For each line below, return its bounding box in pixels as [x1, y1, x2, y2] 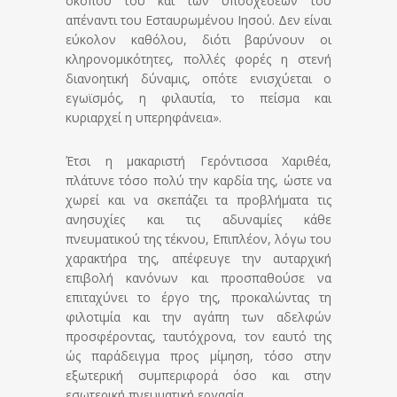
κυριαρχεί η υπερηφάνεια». [66, 109, 222, 127]
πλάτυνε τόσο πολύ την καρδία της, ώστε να [66, 172, 331, 190]
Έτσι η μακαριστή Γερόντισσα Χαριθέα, [66, 152, 331, 170]
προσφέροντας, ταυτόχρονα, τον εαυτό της [66, 328, 331, 346]
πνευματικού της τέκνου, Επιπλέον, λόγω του [66, 230, 331, 248]
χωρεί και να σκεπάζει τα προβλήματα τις [66, 191, 331, 209]
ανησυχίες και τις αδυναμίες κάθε [66, 211, 331, 229]
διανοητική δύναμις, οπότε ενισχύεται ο [66, 70, 331, 88]
